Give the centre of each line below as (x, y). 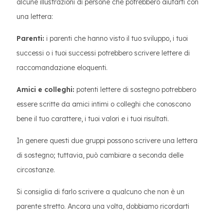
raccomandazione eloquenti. (62, 68)
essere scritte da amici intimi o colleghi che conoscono (104, 104)
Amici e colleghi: (45, 90)
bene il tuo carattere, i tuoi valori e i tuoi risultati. (93, 119)
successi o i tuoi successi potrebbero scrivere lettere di (103, 53)
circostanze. (36, 170)
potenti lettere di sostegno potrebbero (135, 90)
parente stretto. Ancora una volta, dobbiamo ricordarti (103, 206)
